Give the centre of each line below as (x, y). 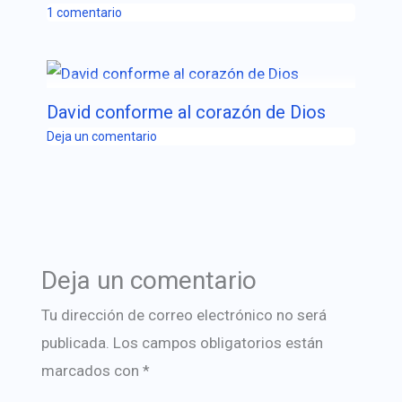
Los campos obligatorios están (218, 342)
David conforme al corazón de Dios (186, 113)
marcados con (92, 370)
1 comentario (84, 13)
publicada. (75, 342)
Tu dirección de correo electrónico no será (184, 315)
